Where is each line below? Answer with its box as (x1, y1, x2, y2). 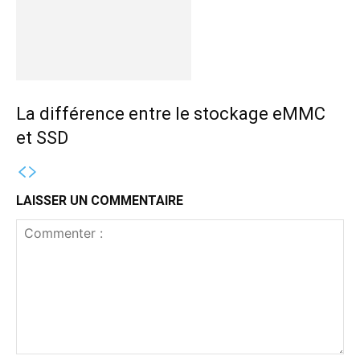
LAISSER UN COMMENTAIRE (16, 192, 183, 208)
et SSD (16, 127, 68, 148)
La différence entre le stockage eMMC (16, 103, 325, 124)
